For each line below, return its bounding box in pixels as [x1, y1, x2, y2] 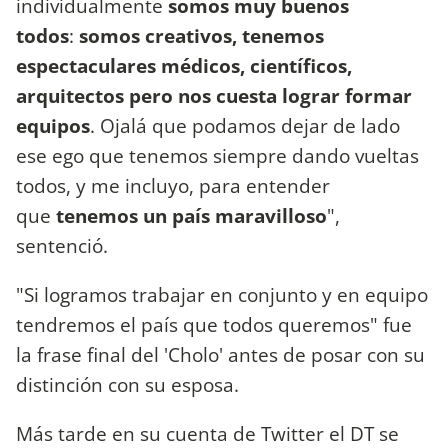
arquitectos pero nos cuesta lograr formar [16, 81, 412, 109]
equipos [16, 111, 90, 139]
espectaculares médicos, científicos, [16, 51, 352, 79]
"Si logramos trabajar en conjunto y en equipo [16, 281, 428, 309]
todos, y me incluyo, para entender [16, 171, 330, 199]
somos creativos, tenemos [79, 21, 324, 49]
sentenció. [16, 231, 113, 259]
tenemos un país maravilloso [51, 201, 327, 229]
